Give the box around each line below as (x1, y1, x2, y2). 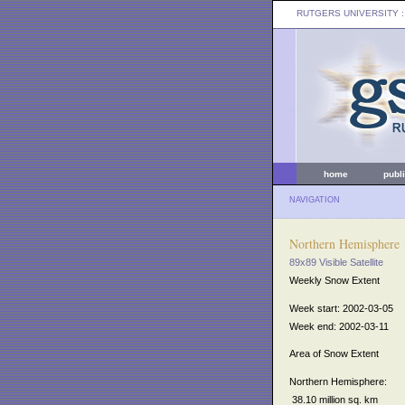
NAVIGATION (289, 195, 340, 204)
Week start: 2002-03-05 (289, 302, 393, 314)
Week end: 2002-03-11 (289, 320, 389, 332)
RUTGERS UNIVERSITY (297, 8, 399, 18)
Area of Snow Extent (289, 348, 379, 360)
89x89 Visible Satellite (289, 257, 383, 268)
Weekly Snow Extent (289, 275, 380, 286)
